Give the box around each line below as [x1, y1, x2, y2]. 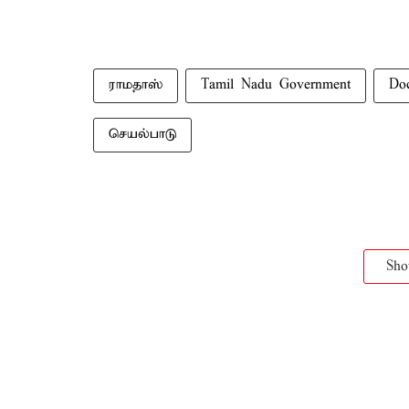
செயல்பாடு [109, 126, 176, 142]
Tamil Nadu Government [201, 77, 351, 93]
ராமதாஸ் [109, 77, 163, 93]
